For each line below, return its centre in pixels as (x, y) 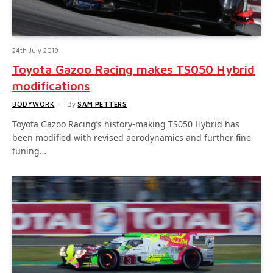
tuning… (29, 151)
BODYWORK (34, 104)
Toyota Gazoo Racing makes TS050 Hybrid (133, 69)
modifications (51, 85)
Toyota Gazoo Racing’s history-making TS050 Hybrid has (126, 124)
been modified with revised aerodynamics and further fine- (133, 137)
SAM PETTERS (102, 104)
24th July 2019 (35, 50)
